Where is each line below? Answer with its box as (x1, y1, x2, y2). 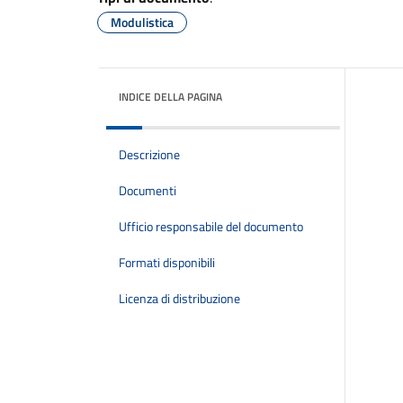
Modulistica (111, 13, 174, 31)
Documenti (119, 181, 176, 201)
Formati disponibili (119, 253, 215, 273)
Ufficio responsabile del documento (119, 217, 303, 237)
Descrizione (119, 145, 180, 165)
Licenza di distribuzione (119, 289, 240, 309)
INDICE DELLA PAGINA (119, 88, 222, 105)
